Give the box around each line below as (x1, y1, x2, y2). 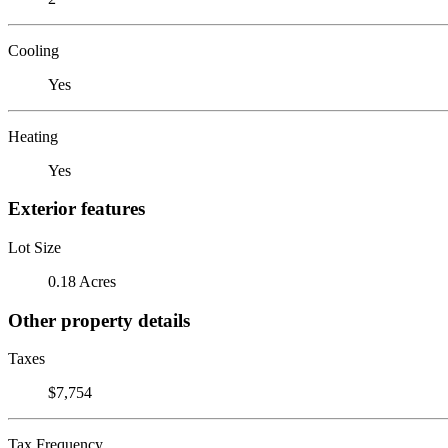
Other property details (8, 309, 190, 331)
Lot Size (8, 238, 61, 256)
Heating (8, 127, 58, 145)
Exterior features (8, 198, 145, 220)
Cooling (8, 41, 59, 59)
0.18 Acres (48, 272, 116, 290)
